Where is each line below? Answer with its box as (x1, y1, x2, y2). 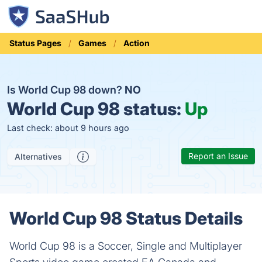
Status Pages (9, 38, 61, 48)
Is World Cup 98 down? (7, 84, 125, 96)
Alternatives (15, 151, 62, 161)
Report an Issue (188, 151, 248, 161)
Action (123, 38, 150, 48)
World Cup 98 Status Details (9, 208, 243, 229)
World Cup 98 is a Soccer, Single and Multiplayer (9, 240, 242, 252)
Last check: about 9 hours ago (7, 123, 129, 133)
